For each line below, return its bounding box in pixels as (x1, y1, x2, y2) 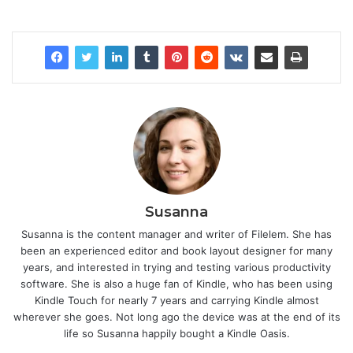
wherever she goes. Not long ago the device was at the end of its (13, 310, 340, 324)
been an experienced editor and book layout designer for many (20, 244, 333, 258)
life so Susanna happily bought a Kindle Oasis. (63, 327, 290, 340)
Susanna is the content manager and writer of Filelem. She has (21, 228, 332, 241)
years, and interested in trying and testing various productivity (22, 261, 331, 274)
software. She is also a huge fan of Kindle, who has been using (20, 277, 333, 291)
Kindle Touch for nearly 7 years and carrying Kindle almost (34, 294, 319, 307)
